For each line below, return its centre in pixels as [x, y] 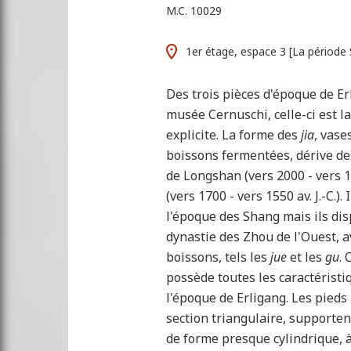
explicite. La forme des [233, 135]
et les [306, 257]
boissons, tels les [218, 257]
